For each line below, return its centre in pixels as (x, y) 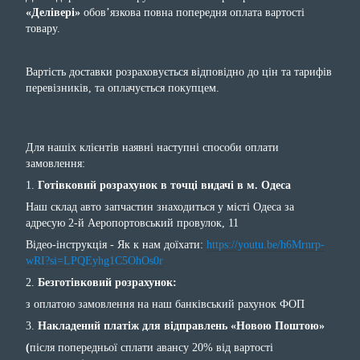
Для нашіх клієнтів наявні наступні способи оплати (152, 147)
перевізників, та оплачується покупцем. (123, 88)
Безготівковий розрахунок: (106, 282)
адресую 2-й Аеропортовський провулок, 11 (132, 223)
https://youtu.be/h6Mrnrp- (266, 244)
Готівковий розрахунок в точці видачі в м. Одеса (164, 185)
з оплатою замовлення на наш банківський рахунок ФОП (165, 304)
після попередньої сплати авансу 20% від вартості (151, 347)
